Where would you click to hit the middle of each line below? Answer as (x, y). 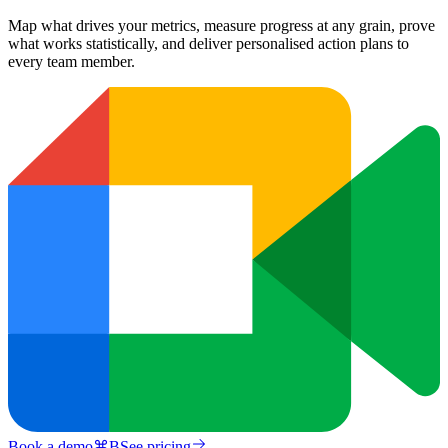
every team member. (71, 61)
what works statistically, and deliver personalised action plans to (208, 43)
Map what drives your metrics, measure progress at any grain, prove (221, 25)
